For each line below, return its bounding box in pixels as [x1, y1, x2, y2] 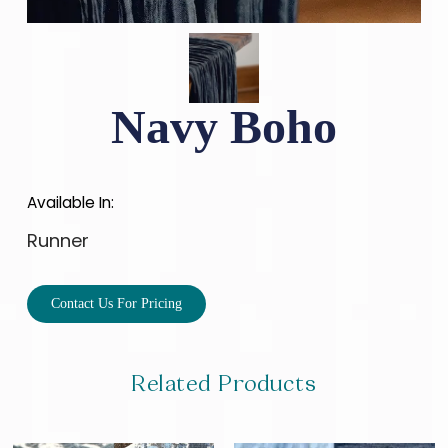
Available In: [26, 192, 114, 214]
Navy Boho [111, 100, 337, 154]
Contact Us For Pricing [50, 296, 182, 312]
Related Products [131, 369, 317, 399]
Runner [26, 228, 89, 254]
